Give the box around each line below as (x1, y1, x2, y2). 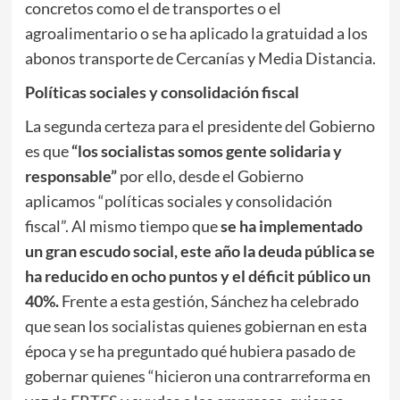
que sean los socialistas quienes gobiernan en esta (24, 316, 367, 337)
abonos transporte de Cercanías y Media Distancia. (24, 48, 376, 69)
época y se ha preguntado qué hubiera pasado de (24, 341, 355, 362)
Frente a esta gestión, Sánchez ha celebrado (58, 291, 359, 312)
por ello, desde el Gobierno (116, 166, 304, 187)
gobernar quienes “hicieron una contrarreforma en (24, 366, 371, 387)
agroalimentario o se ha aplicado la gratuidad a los (24, 23, 368, 44)
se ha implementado (220, 216, 362, 237)
